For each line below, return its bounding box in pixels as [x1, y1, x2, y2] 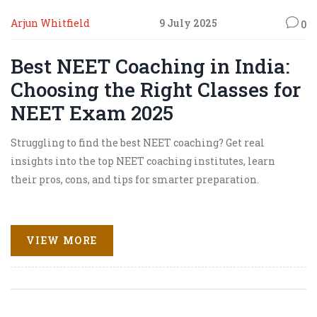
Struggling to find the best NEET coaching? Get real [11, 135, 265, 149]
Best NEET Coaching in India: [11, 52, 289, 79]
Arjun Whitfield [11, 16, 90, 30]
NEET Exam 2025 [11, 99, 173, 126]
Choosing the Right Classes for [11, 76, 301, 103]
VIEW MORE [26, 233, 98, 247]
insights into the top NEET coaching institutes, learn [11, 154, 275, 168]
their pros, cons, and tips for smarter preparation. [11, 172, 259, 186]
